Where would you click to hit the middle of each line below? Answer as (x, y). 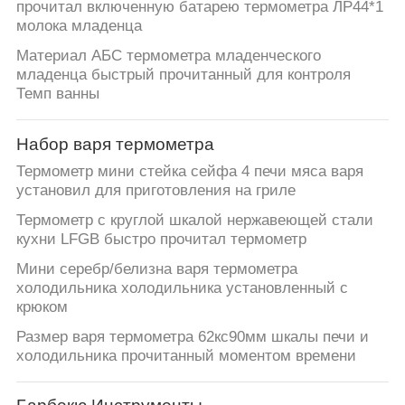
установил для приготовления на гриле (155, 191)
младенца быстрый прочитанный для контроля (183, 75)
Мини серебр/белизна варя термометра (156, 269)
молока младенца (79, 26)
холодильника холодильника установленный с (182, 288)
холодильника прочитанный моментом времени (186, 356)
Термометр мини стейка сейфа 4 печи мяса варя (189, 172)
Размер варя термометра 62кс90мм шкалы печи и (192, 337)
